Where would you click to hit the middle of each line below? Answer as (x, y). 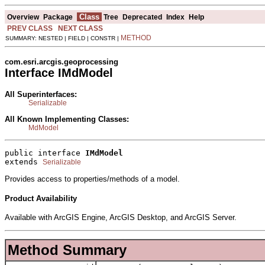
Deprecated (142, 17)
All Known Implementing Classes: (67, 119)
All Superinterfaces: (41, 94)
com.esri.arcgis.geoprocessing (62, 62)
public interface (45, 153)
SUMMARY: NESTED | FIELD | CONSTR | (63, 38)
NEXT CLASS (80, 28)
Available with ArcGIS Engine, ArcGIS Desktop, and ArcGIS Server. (121, 218)
